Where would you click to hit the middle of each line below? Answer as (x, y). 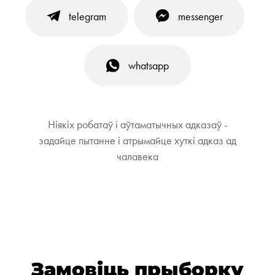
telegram (88, 16)
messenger (200, 16)
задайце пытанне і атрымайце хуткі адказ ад (137, 140)
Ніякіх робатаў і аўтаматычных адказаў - (137, 124)
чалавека (137, 156)
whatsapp (148, 66)
